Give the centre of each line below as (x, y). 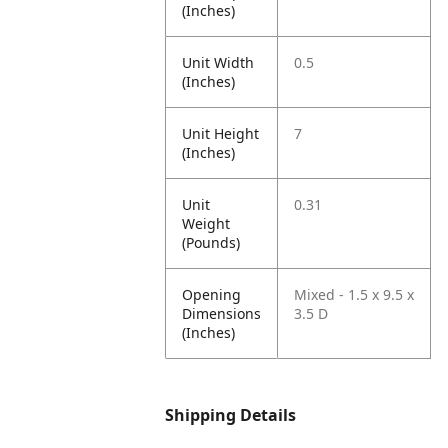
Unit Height (221, 133)
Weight (206, 223)
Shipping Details (231, 415)
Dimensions (222, 313)
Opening (212, 294)
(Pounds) (211, 242)
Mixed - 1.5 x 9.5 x (354, 294)
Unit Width (218, 62)
